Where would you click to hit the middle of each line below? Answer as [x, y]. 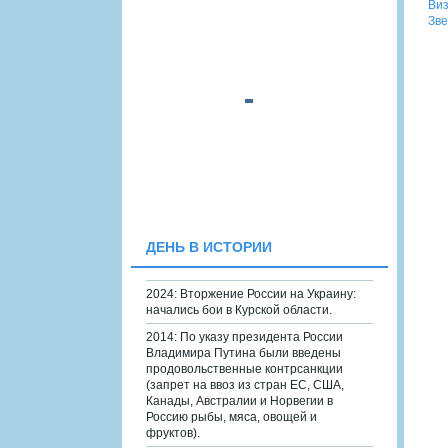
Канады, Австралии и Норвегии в [239, 400]
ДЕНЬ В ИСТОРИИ [209, 247]
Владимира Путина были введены [243, 352]
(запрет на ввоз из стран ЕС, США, [245, 384]
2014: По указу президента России [244, 336]
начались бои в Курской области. [239, 309]
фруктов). [173, 432]
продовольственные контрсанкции [244, 368]
